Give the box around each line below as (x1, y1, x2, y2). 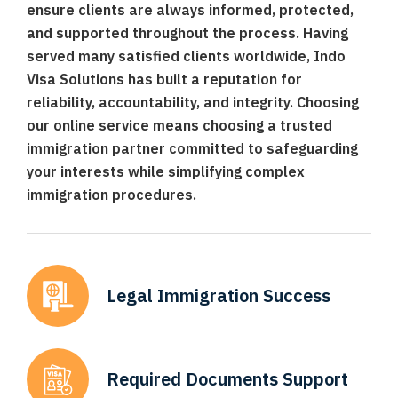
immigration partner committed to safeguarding (27, 139, 358, 157)
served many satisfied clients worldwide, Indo (27, 47, 346, 65)
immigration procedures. (27, 186, 196, 203)
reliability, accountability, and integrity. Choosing (27, 93, 359, 111)
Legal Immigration (107, 283, 263, 307)
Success (263, 283, 330, 307)
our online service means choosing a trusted (27, 116, 332, 134)
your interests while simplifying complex (27, 163, 305, 180)
